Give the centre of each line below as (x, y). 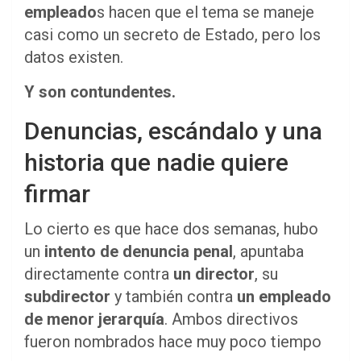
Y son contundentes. (100, 91)
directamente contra (99, 274)
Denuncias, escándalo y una (173, 131)
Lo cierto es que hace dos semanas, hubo (171, 228)
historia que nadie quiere (156, 162)
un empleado (284, 296)
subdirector (67, 296)
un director (214, 274)
